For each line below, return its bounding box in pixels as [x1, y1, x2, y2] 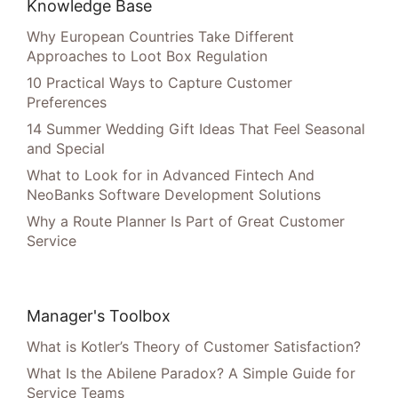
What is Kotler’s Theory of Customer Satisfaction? [27, 338, 361, 355]
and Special [27, 139, 105, 157]
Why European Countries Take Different [27, 28, 294, 45]
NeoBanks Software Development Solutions [27, 186, 321, 203]
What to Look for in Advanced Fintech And [27, 166, 314, 184]
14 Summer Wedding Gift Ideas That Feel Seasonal [27, 120, 365, 138]
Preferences [27, 93, 107, 111]
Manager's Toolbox [27, 306, 171, 325]
